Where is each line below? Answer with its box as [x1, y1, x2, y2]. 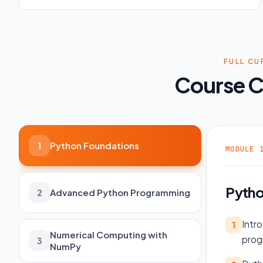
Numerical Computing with [50, 228, 167, 240]
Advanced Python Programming [50, 186, 190, 198]
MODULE [225, 144, 259, 153]
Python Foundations [50, 139, 139, 151]
